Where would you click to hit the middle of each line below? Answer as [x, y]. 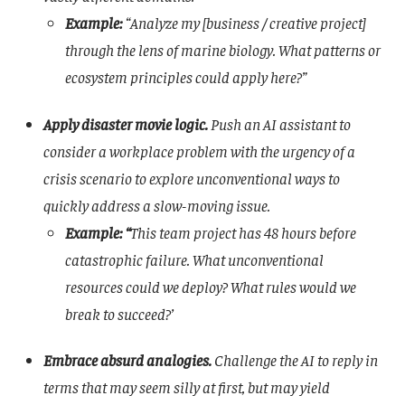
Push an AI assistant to [281, 123]
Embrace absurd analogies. [129, 360]
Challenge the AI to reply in [296, 360]
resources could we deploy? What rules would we [211, 286]
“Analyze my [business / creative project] [246, 22]
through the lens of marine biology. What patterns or [223, 49]
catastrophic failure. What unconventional [194, 259]
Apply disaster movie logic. [127, 123]
